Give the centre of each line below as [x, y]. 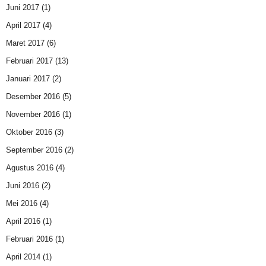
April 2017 [23, 26]
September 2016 [34, 150]
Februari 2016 [29, 239]
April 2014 [23, 257]
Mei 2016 [22, 204]
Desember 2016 [33, 97]
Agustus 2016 [30, 168]
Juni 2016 [23, 186]
